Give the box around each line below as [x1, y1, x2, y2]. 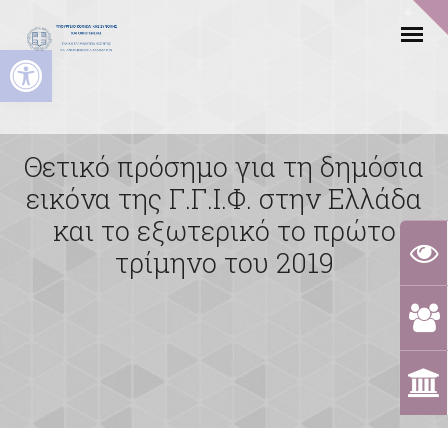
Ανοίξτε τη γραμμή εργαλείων [9, 36, 188, 82]
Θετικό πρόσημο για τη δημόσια [24, 148, 424, 184]
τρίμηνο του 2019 [114, 244, 334, 280]
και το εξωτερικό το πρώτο [52, 212, 396, 248]
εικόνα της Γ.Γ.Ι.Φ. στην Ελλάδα [26, 180, 422, 216]
